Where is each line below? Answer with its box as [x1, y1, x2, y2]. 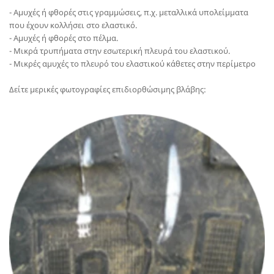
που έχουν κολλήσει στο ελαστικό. [9, 20, 137, 31]
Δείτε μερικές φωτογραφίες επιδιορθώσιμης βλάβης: [9, 84, 208, 95]
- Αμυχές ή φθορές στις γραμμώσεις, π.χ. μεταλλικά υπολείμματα [9, 7, 248, 18]
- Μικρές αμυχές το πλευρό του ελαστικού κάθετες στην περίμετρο [9, 58, 257, 70]
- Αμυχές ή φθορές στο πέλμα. [9, 32, 118, 44]
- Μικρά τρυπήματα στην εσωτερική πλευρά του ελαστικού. [9, 45, 232, 57]
